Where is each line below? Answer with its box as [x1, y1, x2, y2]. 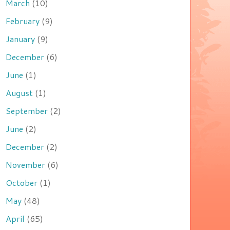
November [6, 159, 45, 171]
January [6, 33, 35, 45]
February [6, 15, 40, 27]
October [6, 177, 37, 189]
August [6, 87, 33, 99]
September [6, 105, 48, 117]
